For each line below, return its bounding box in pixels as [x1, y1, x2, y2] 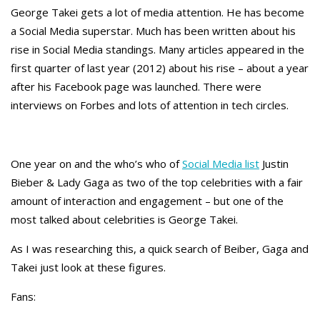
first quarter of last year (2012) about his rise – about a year [11, 61, 309, 75]
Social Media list [182, 156, 259, 171]
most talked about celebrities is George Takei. [11, 212, 238, 226]
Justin [259, 156, 289, 171]
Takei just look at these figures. [11, 260, 166, 274]
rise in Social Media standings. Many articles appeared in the [11, 42, 304, 56]
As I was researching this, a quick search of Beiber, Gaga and [11, 241, 309, 256]
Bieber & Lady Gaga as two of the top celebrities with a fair [11, 175, 303, 189]
